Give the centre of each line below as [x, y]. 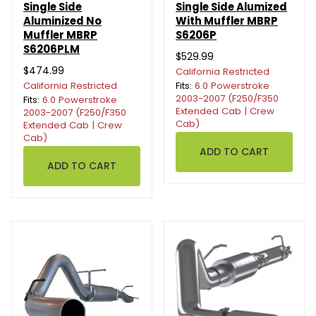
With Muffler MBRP [227, 20]
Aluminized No [62, 20]
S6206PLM [51, 49]
